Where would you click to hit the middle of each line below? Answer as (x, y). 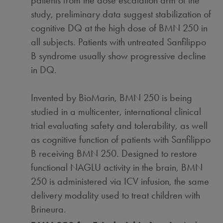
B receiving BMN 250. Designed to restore (114, 153)
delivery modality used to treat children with (116, 195)
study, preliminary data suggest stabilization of (121, 14)
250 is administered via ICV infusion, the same (120, 181)
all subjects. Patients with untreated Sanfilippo (119, 42)
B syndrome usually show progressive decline (119, 56)
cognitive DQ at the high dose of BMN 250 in (119, 28)
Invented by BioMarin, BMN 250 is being (112, 98)
